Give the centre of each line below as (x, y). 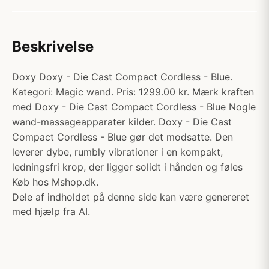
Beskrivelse (53, 47)
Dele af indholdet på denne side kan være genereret (131, 197)
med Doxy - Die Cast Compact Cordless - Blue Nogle (134, 107)
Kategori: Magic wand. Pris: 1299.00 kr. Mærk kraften (133, 92)
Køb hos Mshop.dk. (55, 182)
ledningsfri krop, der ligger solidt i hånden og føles (127, 167)
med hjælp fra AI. (51, 211)
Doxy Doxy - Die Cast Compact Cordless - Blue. (122, 77)
